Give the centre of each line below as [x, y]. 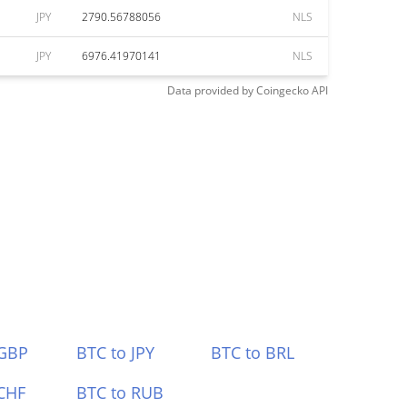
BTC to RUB [119, 392]
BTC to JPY [115, 352]
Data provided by [210, 90]
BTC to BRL [253, 352]
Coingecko [283, 90]
